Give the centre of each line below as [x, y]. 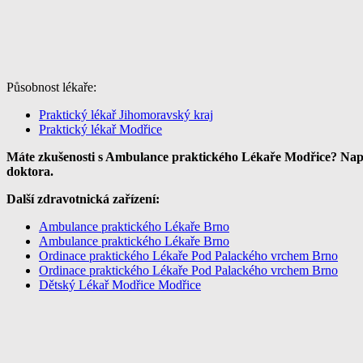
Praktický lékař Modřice [100, 130]
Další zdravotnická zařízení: [83, 199]
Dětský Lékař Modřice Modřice [120, 285]
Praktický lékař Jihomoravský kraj [126, 115]
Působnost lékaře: [51, 88]
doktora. [30, 172]
